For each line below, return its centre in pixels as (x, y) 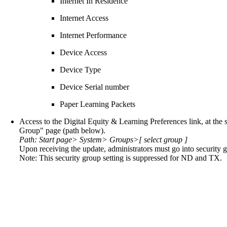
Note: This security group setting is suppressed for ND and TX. (121, 158)
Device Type (80, 69)
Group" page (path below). (62, 130)
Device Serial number (94, 87)
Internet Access (84, 18)
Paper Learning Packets (98, 104)
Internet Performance (93, 35)
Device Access (83, 52)
